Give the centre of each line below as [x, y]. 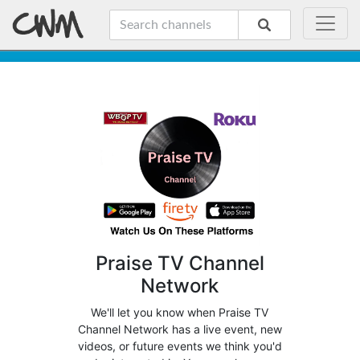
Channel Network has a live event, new [180, 329]
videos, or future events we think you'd [180, 346]
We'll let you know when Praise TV [180, 312]
